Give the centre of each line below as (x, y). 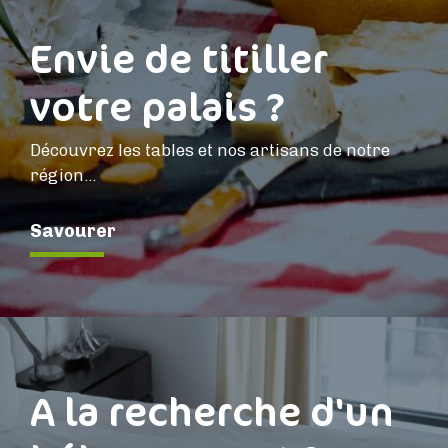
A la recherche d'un (212, 411)
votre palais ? (157, 106)
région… (63, 175)
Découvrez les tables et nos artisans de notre (210, 150)
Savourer (73, 231)
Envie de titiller (179, 58)
